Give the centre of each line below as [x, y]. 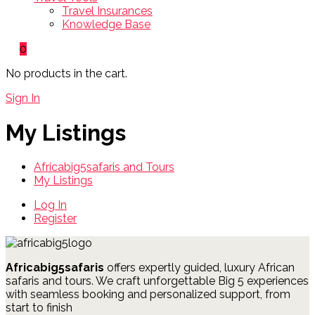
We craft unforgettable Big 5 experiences [202, 281]
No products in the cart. [66, 73]
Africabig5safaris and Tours [104, 167]
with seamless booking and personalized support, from [148, 295]
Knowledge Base [106, 24]
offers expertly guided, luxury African [199, 268]
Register [55, 219]
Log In [50, 205]
